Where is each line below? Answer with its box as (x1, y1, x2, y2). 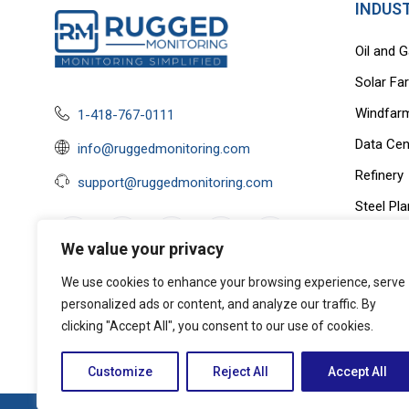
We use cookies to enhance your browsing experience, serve (61, 275, 405, 289)
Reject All (212, 364, 268, 379)
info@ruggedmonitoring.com (78, 141, 250, 158)
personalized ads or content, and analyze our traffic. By (61, 297, 376, 311)
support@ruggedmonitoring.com (78, 174, 273, 192)
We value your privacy (61, 239, 224, 258)
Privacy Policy (55, 287, 145, 304)
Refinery (355, 166, 404, 184)
